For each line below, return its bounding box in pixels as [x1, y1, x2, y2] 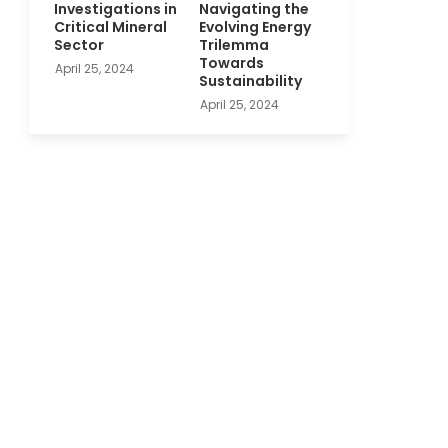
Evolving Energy [198, 16, 311, 37]
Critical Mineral [53, 16, 167, 37]
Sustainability [198, 70, 302, 91]
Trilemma [198, 34, 269, 55]
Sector [53, 34, 104, 55]
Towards [198, 52, 264, 73]
